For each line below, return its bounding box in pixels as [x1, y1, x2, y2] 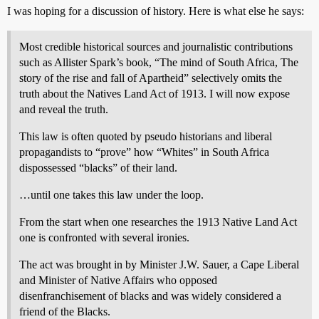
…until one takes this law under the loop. [19, 188, 204, 201]
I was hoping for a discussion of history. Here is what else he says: [7, 4, 304, 17]
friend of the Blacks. [19, 305, 110, 318]
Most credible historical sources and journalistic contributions [19, 40, 293, 53]
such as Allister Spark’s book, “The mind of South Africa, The [19, 56, 298, 68]
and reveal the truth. [19, 103, 108, 115]
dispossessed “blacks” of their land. [19, 161, 177, 174]
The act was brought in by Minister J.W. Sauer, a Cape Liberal [19, 258, 299, 271]
